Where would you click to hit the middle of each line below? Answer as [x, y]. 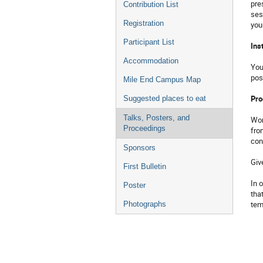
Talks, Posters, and [156, 118]
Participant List [149, 42]
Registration [144, 23]
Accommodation [151, 61]
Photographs [145, 204]
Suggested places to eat [165, 98]
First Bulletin [145, 166]
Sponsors [139, 148]
